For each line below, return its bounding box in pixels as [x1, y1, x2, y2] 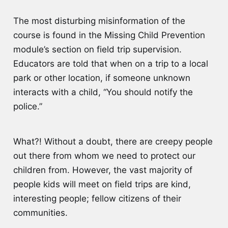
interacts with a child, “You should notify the [13, 87, 193, 97]
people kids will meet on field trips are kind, [13, 179, 191, 189]
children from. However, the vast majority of [13, 164, 192, 175]
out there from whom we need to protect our [13, 150, 195, 161]
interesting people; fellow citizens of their [13, 193, 181, 204]
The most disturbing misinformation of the [13, 15, 185, 26]
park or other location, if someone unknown [13, 72, 190, 83]
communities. [13, 207, 70, 218]
